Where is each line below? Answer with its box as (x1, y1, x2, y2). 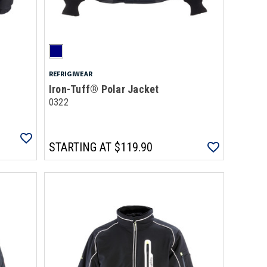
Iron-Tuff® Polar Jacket (48, 83, 159, 95)
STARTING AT (48, 140, 111, 154)
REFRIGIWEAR (48, 69, 92, 78)
